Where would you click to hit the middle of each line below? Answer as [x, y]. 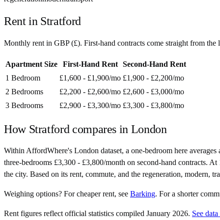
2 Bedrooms [24, 91]
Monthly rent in [29, 43]
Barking [143, 194]
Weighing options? [33, 194]
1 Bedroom [23, 78]
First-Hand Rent [90, 64]
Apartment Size [31, 64]
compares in [100, 129]
